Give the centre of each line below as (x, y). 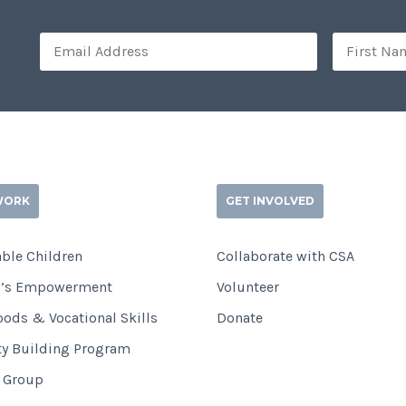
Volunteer (248, 287)
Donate (240, 318)
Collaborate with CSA (285, 256)
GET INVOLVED (270, 201)
